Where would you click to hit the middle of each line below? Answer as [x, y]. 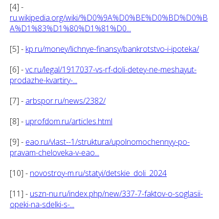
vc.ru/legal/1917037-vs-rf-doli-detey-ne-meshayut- [111, 69]
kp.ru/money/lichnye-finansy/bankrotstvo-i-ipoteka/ [112, 49]
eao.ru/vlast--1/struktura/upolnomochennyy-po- [108, 142]
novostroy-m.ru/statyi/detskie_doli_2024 [98, 173]
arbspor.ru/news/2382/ [66, 101]
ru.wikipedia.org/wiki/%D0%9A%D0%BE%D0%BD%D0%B [109, 18]
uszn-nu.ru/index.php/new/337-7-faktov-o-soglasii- [116, 194]
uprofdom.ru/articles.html [69, 121]
